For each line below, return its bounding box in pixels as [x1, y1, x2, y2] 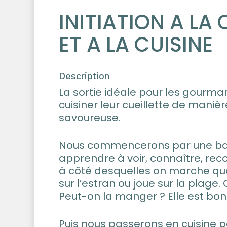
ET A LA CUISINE [59, 30, 213, 59]
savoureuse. [59, 110, 121, 125]
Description [59, 70, 110, 81]
